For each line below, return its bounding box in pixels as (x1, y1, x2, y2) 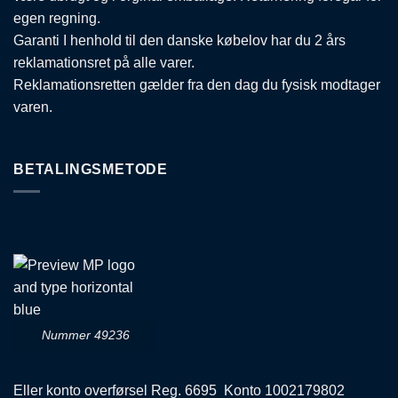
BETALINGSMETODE (13, 162, 168, 178)
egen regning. (13, 11, 100, 27)
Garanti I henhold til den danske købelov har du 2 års (13, 33, 346, 49)
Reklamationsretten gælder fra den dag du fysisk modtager (13, 77, 380, 93)
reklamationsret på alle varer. (13, 55, 195, 71)
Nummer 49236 (38, 328, 130, 343)
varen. (13, 99, 52, 115)
